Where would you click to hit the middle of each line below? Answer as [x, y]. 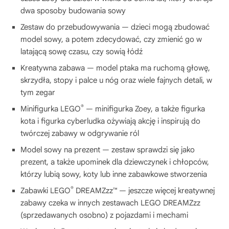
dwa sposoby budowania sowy [73, 10]
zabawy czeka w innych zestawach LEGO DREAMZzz [110, 203]
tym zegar [38, 92]
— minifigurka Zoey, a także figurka [144, 109]
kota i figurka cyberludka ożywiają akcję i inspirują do [110, 121]
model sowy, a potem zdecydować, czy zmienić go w [111, 39]
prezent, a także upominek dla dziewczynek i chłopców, [115, 162]
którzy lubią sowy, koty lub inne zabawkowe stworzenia [114, 174]
